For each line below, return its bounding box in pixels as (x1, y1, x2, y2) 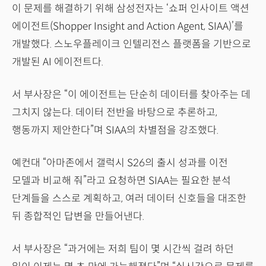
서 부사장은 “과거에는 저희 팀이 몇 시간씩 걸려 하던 (12, 243, 234, 255)
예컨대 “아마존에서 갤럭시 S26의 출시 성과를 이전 (12, 157, 228, 169)
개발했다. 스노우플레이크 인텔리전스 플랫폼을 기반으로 (12, 38, 251, 50)
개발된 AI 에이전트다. (12, 56, 103, 68)
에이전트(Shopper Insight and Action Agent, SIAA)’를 (12, 20, 243, 33)
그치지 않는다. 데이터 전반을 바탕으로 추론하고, (12, 106, 217, 119)
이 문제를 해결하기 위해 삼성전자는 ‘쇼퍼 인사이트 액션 (12, 2, 249, 15)
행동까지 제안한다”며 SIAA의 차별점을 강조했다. (12, 124, 221, 137)
